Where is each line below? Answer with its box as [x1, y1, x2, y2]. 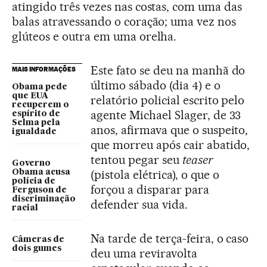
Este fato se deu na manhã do [91, 63, 246, 77]
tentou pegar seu [91, 153, 182, 167]
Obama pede [12, 83, 67, 91]
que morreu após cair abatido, [91, 138, 250, 152]
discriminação [12, 195, 76, 203]
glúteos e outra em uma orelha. [12, 29, 177, 44]
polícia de [12, 177, 55, 185]
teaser [182, 153, 213, 167]
